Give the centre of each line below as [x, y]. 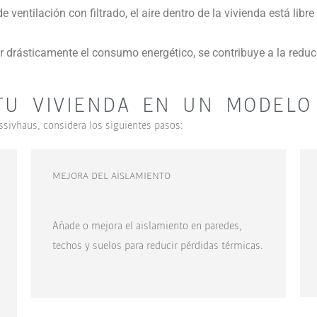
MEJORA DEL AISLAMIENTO [111, 175]
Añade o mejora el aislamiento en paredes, [147, 225]
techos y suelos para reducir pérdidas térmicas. [157, 245]
